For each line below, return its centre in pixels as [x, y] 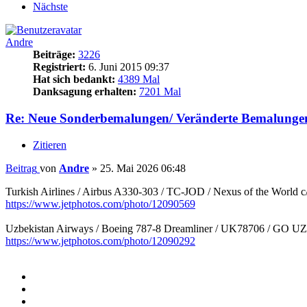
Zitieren [50, 145]
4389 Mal [139, 79]
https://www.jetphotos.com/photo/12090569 [100, 204]
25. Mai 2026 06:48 [143, 168]
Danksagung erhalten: [85, 92]
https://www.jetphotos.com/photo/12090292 [100, 241]
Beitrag [21, 168]
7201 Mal [160, 92]
